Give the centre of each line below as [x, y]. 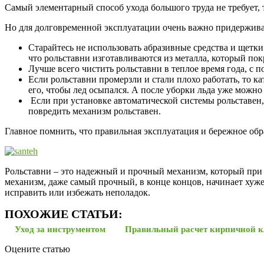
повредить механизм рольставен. [95, 111]
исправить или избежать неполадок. [77, 192]
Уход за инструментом [60, 229]
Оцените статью [37, 249]
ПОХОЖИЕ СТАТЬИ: [64, 214]
